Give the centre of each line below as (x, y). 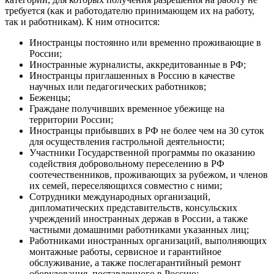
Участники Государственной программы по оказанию (142, 153)
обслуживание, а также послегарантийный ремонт (135, 263)
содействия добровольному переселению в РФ (127, 164)
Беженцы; (50, 98)
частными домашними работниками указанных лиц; (139, 230)
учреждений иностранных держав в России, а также (139, 219)
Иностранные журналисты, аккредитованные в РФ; (138, 65)
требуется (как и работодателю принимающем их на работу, (130, 11)
